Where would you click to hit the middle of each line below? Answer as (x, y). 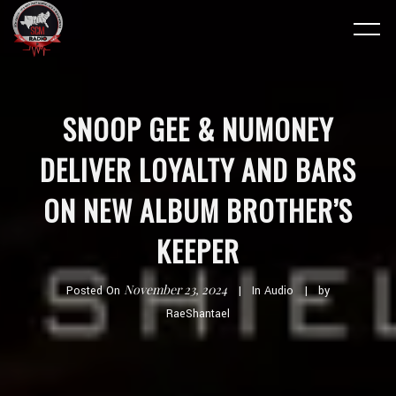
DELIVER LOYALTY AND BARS (198, 169)
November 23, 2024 (175, 289)
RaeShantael (198, 314)
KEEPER (198, 251)
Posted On (95, 291)
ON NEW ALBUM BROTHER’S (198, 210)
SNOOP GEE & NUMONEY (198, 129)
